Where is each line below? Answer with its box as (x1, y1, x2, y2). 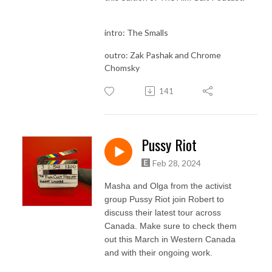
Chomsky (104, 62, 141, 73)
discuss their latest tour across (104, 207, 221, 217)
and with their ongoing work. (104, 247, 215, 257)
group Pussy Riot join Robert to (104, 194, 224, 204)
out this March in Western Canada (104, 234, 236, 244)
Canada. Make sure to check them (104, 220, 237, 231)
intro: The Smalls (104, 27, 168, 38)
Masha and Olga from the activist (104, 180, 231, 191)
